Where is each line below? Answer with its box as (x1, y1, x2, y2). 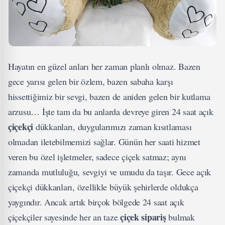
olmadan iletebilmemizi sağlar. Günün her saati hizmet (8, 136, 200, 148)
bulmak (166, 211, 195, 223)
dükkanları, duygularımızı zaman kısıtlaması (33, 121, 192, 133)
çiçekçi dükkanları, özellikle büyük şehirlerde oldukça (8, 181, 198, 193)
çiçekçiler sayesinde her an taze (8, 211, 121, 223)
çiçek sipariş (120, 210, 166, 224)
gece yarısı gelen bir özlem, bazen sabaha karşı (8, 75, 173, 88)
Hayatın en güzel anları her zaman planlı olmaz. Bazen (8, 60, 200, 73)
